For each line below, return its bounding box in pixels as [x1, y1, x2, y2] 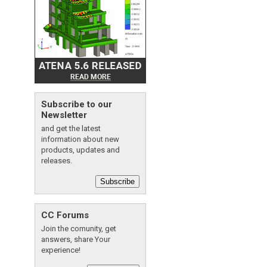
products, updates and [41, 145, 120, 154]
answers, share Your [41, 235, 110, 244]
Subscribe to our [41, 99, 112, 110]
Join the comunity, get [41, 224, 116, 233]
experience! [41, 246, 80, 254]
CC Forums [41, 210, 89, 221]
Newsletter [41, 110, 87, 120]
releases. [41, 156, 72, 165]
